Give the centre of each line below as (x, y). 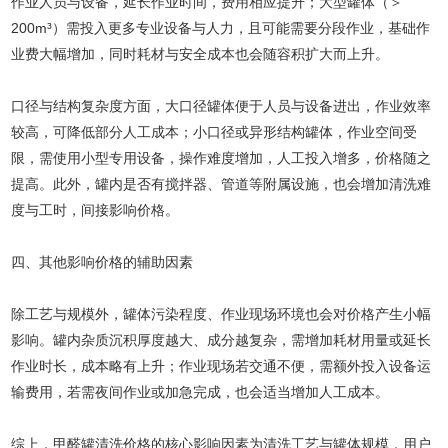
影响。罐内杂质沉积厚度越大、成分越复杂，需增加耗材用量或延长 (221, 340)
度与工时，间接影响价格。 (95, 210)
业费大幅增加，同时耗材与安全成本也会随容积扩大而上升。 (200, 54)
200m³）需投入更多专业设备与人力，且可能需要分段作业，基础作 (221, 28)
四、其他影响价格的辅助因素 (102, 262)
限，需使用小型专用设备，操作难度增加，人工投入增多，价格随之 (221, 158)
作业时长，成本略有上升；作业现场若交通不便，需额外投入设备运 (221, 366)
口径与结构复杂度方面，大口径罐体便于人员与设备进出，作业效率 (221, 106)
